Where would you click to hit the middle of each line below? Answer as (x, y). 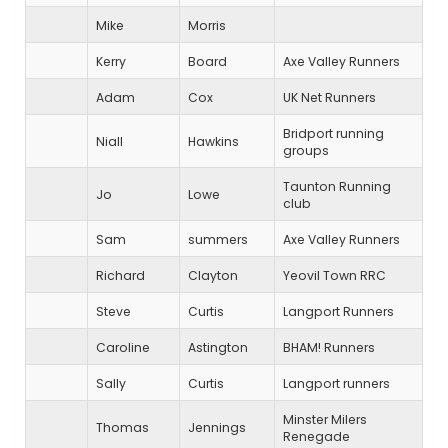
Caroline (123, 348)
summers (218, 240)
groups (306, 151)
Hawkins (213, 142)
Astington (218, 348)
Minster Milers (325, 420)
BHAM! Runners (329, 348)
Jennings (217, 428)
